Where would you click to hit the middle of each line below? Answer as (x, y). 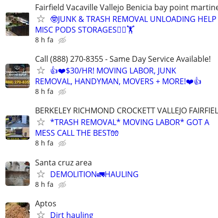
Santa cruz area (64, 162)
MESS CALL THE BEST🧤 (77, 133)
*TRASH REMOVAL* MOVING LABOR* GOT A (130, 122)
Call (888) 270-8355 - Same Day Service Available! (123, 59)
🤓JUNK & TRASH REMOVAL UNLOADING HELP (133, 19)
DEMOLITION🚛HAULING (94, 174)
